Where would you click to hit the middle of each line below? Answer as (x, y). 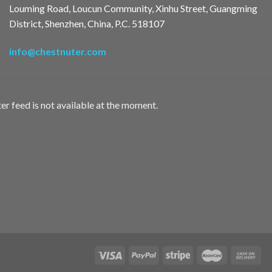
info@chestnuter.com (57, 52)
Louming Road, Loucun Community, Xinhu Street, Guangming (133, 8)
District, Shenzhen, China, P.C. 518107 (87, 24)
